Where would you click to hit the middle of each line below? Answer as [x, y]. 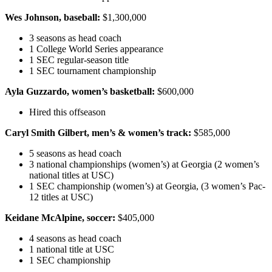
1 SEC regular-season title [79, 59]
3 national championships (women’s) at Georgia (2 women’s [144, 164]
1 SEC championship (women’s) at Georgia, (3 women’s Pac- [147, 186]
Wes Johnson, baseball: [53, 17]
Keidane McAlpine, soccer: [60, 217]
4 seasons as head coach [75, 238]
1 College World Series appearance [96, 49]
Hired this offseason [67, 112]
